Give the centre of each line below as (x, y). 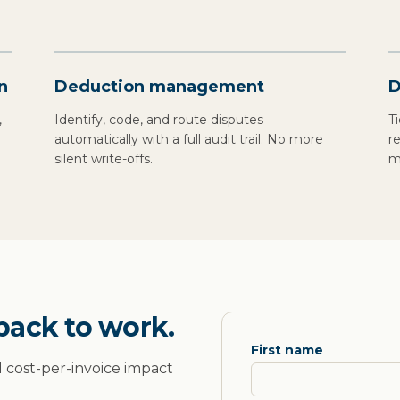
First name (287, 350)
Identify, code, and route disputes (159, 120)
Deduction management (160, 87)
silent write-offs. (104, 159)
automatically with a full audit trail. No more (189, 139)
